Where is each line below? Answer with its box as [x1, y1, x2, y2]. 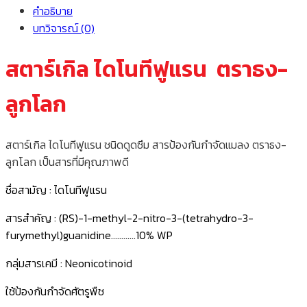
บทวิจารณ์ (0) [33, 20, 95, 37]
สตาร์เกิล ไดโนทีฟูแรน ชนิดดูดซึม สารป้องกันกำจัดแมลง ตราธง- [5, 136, 286, 153]
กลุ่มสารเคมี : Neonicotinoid [5, 255, 132, 272]
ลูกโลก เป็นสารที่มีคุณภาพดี [5, 153, 129, 171]
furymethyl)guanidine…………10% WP [5, 227, 173, 244]
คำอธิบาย [33, 3, 73, 20]
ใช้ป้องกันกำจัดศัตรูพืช [5, 283, 107, 300]
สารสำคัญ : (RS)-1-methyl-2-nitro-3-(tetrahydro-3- [5, 210, 254, 227]
